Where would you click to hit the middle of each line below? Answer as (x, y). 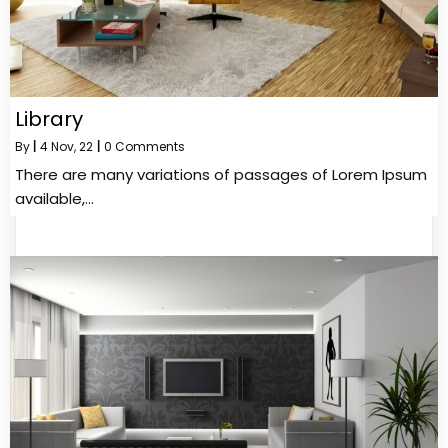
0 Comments (144, 146)
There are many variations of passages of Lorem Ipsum (221, 174)
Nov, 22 (72, 146)
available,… (54, 198)
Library (49, 118)
